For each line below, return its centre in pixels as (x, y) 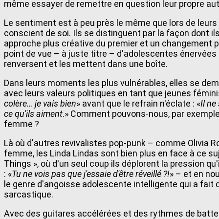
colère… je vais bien (40, 103)
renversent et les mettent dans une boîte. (86, 64)
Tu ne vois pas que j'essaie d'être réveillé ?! (91, 174)
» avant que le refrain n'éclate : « (138, 103)
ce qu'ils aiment (33, 113)
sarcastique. (29, 194)
